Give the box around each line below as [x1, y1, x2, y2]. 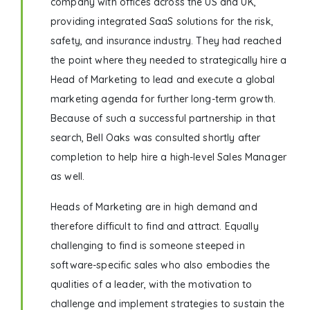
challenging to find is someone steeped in [51, 239, 245, 253]
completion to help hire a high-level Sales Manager [51, 151, 287, 164]
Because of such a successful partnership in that [51, 112, 275, 125]
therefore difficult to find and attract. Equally [51, 220, 259, 233]
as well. [51, 170, 85, 183]
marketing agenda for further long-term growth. [51, 93, 276, 106]
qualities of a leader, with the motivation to [51, 278, 253, 291]
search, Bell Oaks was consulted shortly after [51, 131, 261, 145]
